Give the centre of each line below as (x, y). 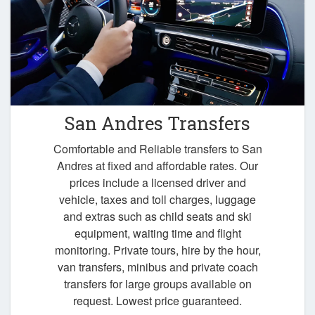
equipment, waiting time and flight (157, 233)
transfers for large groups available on (157, 284)
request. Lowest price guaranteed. (157, 301)
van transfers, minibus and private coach (157, 267)
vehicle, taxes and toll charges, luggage (157, 200)
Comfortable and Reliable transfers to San (157, 149)
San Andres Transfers (157, 123)
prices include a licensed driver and (157, 183)
